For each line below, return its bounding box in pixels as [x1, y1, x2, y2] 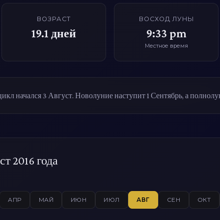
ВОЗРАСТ [37, 15, 71, 23]
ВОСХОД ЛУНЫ [138, 15, 194, 23]
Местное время [144, 42, 188, 49]
